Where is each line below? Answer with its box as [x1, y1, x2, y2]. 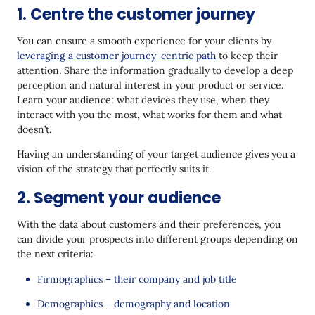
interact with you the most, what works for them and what [17, 108, 282, 121]
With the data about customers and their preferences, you [17, 217, 281, 231]
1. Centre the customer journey [17, 3, 255, 25]
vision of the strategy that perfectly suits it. [17, 162, 211, 175]
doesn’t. [17, 122, 51, 136]
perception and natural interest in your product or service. [17, 78, 283, 91]
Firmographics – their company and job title [37, 272, 237, 285]
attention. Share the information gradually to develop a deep [17, 63, 293, 77]
